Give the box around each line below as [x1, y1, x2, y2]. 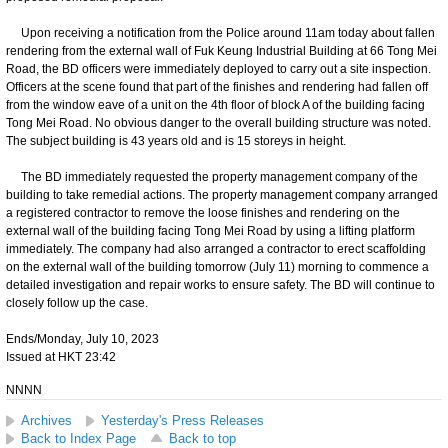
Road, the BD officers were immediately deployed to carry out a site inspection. [6, 61, 431, 76]
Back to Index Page [21, 430, 136, 446]
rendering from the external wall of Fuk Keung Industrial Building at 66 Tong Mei [6, 43, 437, 58]
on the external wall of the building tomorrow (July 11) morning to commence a [6, 259, 429, 274]
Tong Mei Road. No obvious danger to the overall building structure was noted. [6, 115, 431, 130]
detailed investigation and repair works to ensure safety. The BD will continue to [6, 277, 435, 292]
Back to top [169, 430, 236, 446]
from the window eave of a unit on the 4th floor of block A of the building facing [6, 97, 425, 112]
